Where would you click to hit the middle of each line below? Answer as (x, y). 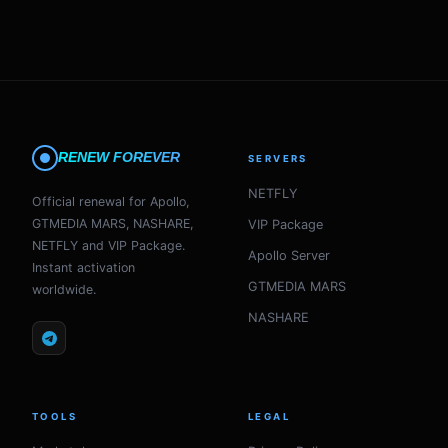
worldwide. (64, 289)
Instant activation (83, 267)
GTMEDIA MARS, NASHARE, (112, 223)
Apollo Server (289, 255)
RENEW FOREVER (119, 157)
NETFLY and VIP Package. (108, 245)
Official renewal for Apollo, (110, 201)
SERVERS (278, 158)
